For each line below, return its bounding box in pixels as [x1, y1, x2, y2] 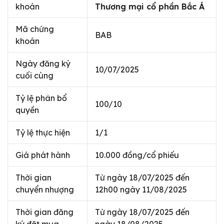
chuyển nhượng [15, 184, 74, 194]
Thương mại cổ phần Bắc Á [95, 1, 204, 11]
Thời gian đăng [15, 207, 73, 217]
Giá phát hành [15, 150, 70, 160]
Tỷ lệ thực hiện [15, 127, 70, 137]
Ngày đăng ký [15, 58, 70, 68]
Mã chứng [15, 24, 54, 34]
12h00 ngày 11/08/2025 [95, 184, 187, 194]
